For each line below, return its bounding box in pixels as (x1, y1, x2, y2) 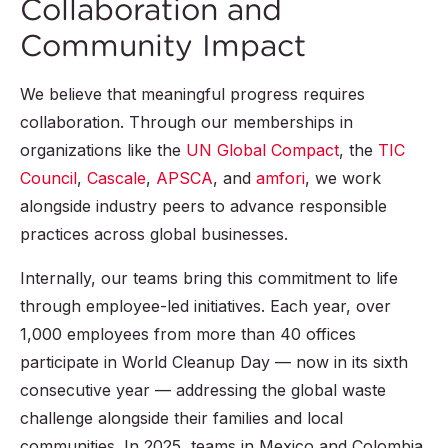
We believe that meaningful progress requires (20, 84, 365, 105)
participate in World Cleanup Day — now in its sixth (20, 352, 408, 373)
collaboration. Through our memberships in (20, 112, 353, 133)
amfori (256, 168, 305, 189)
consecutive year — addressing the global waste (20, 380, 386, 401)
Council (20, 168, 77, 189)
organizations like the (20, 140, 186, 161)
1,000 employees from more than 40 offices (20, 324, 356, 345)
